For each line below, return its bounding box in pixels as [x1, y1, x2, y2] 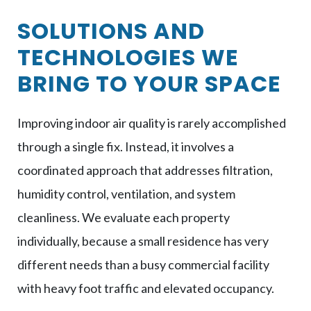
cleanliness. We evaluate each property [17, 209, 230, 225]
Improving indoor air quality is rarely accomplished [17, 115, 286, 131]
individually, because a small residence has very [17, 233, 269, 249]
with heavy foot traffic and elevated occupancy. [17, 280, 274, 296]
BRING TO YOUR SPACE [17, 67, 281, 99]
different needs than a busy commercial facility [17, 256, 269, 272]
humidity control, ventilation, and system [17, 185, 235, 201]
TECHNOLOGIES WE [17, 41, 239, 73]
